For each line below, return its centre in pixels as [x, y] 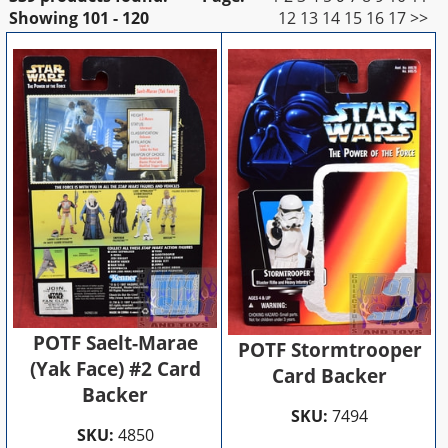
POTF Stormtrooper [329, 349]
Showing [44, 18]
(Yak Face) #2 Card [115, 369]
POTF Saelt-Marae [115, 343]
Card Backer [330, 375]
